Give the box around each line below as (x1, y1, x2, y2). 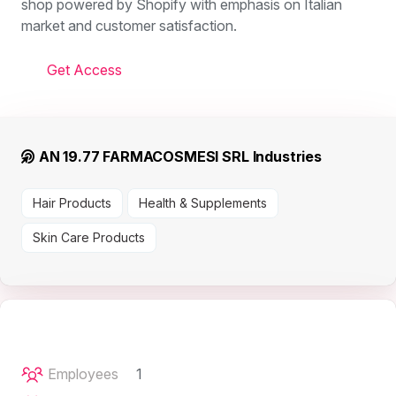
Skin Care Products (33, 230, 145, 246)
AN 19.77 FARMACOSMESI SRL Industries (34, 148, 322, 166)
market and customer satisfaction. (21, 16, 237, 34)
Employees (48, 365, 118, 384)
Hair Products (33, 195, 111, 211)
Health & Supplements (139, 195, 267, 211)
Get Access (46, 60, 122, 79)
